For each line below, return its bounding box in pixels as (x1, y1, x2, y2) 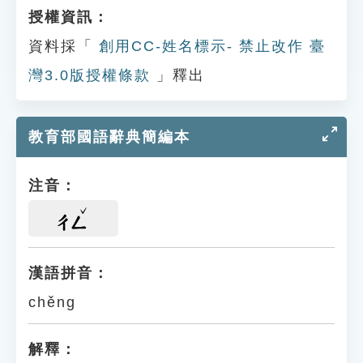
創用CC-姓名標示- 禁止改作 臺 (93, 38, 326, 54)
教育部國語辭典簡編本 (28, 129, 190, 145)
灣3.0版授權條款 (28, 67, 151, 83)
